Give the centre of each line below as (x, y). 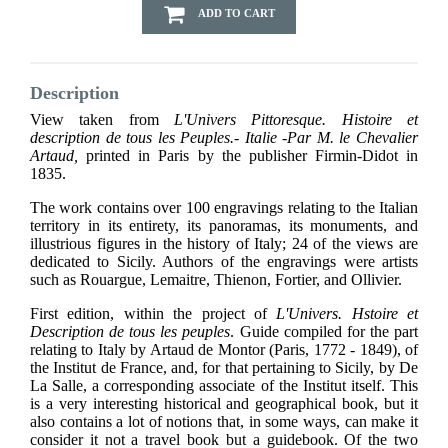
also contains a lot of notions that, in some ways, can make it (224, 422)
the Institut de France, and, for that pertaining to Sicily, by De (224, 368)
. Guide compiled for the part (324, 332)
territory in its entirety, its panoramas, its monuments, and (224, 226)
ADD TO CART (236, 13)
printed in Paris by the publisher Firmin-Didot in (252, 156)
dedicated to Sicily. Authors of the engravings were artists (224, 262)
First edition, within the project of (153, 314)
